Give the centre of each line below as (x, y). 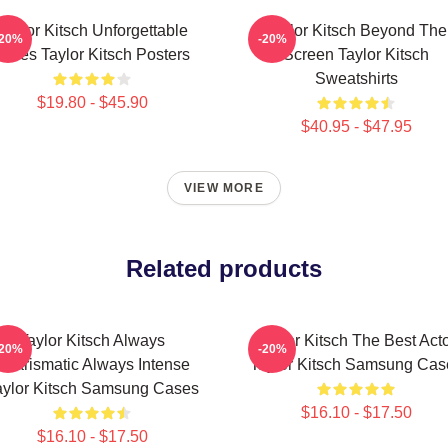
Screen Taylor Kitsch (356, 54)
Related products (224, 268)
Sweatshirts (356, 78)
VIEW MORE (224, 188)
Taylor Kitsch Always (92, 340)
